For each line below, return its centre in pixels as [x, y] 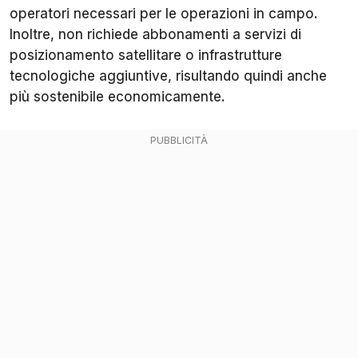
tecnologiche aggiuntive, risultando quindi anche [168, 76]
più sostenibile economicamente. [117, 96]
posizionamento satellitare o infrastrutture [146, 55]
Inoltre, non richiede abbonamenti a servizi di [155, 34]
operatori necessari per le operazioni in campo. [164, 13]
